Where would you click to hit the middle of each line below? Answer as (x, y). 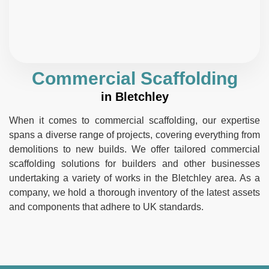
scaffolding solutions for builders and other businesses (134, 163)
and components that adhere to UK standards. (106, 207)
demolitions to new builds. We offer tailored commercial (134, 149)
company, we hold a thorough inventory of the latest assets (134, 192)
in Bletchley (134, 96)
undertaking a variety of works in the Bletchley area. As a (134, 178)
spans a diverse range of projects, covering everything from (134, 134)
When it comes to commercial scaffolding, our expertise (134, 120)
